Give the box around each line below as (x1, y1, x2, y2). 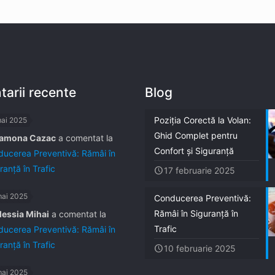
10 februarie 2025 (164, 242, 236, 254)
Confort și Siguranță (154, 145, 234, 156)
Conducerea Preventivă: (154, 192, 251, 203)
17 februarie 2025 (164, 165, 235, 176)
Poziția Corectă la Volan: (154, 114, 251, 125)
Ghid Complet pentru (154, 130, 238, 141)
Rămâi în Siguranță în (154, 207, 238, 219)
